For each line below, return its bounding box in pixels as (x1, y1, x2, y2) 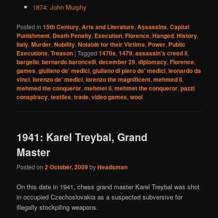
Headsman (97, 163, 128, 172)
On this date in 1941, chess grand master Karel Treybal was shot (17, 182, 200, 192)
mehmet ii (84, 83, 112, 92)
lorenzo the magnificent (86, 74, 151, 84)
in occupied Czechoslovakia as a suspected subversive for (17, 192, 183, 202)
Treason (51, 48, 73, 57)
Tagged (77, 48, 98, 57)
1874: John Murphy (32, 2, 87, 12)
